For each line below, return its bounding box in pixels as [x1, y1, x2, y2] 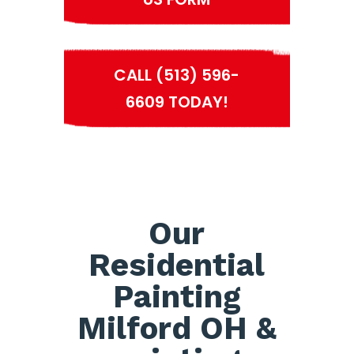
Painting [112, 278, 241, 316]
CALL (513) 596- [114, 64, 240, 87]
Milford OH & [77, 310, 277, 348]
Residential [88, 247, 265, 284]
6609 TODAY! [125, 91, 228, 114]
